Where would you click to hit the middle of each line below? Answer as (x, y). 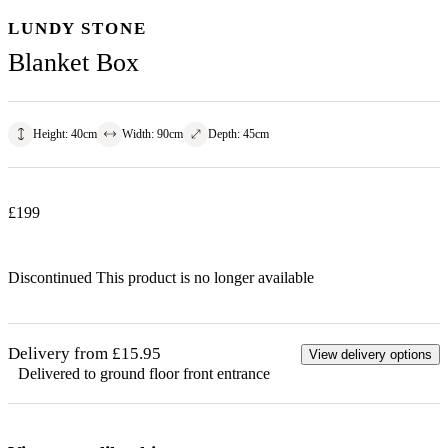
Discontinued (52, 277)
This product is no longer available (205, 277)
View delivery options (370, 354)
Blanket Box (73, 63)
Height (49, 133)
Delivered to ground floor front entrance (144, 373)
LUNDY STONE (77, 29)
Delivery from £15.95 (84, 353)
